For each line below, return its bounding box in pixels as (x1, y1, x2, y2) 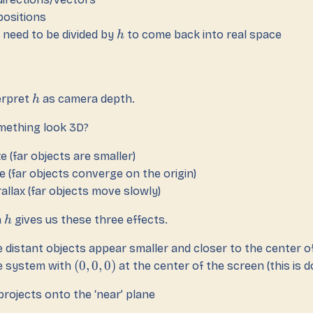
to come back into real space (124, 28, 282, 42)
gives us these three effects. (12, 213, 168, 227)
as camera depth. (40, 92, 135, 106)
